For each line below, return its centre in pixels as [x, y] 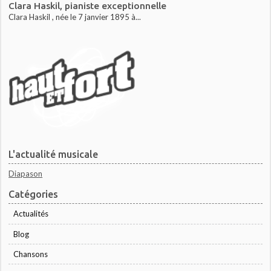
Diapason [26, 174]
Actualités [31, 214]
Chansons [31, 254]
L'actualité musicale [54, 154]
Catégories [34, 194]
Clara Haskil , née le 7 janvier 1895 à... [75, 17]
